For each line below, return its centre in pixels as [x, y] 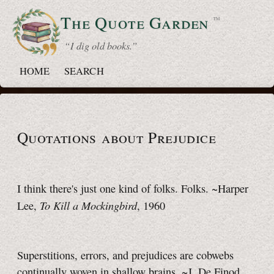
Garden [180, 22]
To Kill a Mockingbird [88, 206]
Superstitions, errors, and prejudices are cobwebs [125, 255]
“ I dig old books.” [99, 46]
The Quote [105, 22]
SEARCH [84, 71]
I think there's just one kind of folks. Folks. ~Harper [133, 189]
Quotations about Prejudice [117, 137]
